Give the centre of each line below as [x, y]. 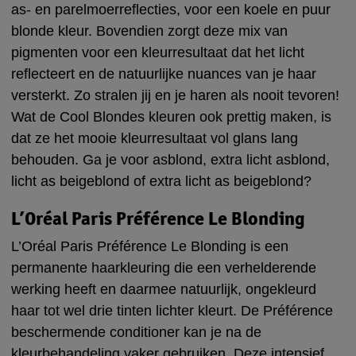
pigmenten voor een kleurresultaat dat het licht [158, 52]
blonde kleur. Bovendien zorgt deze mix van [149, 31]
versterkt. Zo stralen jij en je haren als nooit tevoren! [175, 95]
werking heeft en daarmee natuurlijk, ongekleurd [164, 290]
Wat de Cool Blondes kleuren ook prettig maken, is [171, 116]
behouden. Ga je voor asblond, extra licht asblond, [170, 159]
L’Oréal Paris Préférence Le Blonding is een [150, 247]
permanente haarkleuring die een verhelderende [164, 268]
